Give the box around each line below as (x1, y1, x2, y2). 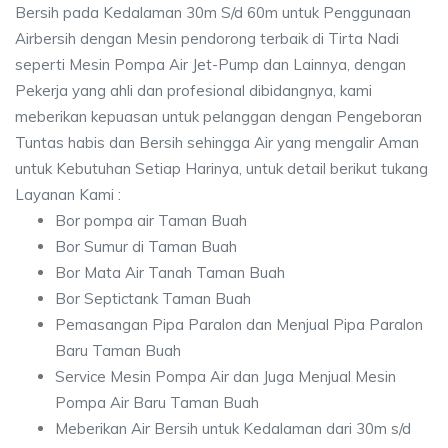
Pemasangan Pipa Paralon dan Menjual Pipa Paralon (55, 315, 423, 334)
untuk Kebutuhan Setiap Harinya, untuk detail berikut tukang (15, 159, 428, 178)
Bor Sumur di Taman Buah (55, 237, 237, 256)
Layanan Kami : (15, 185, 121, 204)
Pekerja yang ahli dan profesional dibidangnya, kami (15, 81, 372, 100)
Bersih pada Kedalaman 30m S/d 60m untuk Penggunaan (15, 3, 411, 22)
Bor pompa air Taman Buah (55, 211, 247, 230)
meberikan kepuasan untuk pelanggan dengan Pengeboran (15, 107, 422, 126)
